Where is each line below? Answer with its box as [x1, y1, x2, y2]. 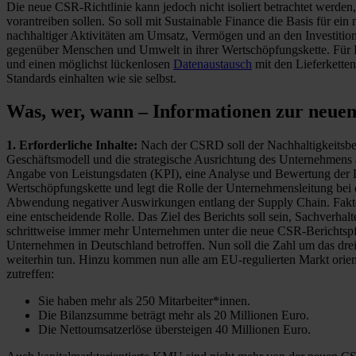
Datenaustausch [173, 56, 252, 71]
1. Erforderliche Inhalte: [6, 138, 137, 153]
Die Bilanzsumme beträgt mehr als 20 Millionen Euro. [38, 308, 309, 323]
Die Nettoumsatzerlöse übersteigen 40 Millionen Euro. [38, 323, 311, 337]
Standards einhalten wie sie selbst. [6, 71, 176, 85]
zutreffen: [6, 267, 54, 281]
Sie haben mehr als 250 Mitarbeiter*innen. [38, 294, 250, 308]
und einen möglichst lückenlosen [6, 56, 173, 71]
